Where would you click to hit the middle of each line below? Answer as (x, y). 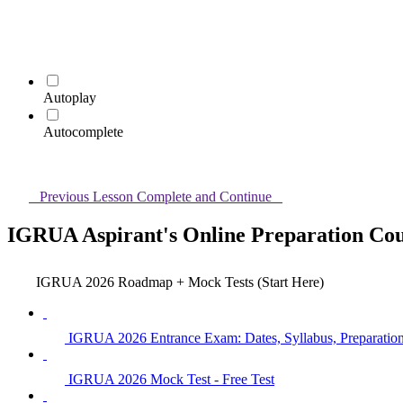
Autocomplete (83, 132)
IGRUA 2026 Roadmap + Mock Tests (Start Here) (180, 282)
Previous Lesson (86, 197)
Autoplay (70, 98)
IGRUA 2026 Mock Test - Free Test (171, 379)
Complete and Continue (204, 197)
